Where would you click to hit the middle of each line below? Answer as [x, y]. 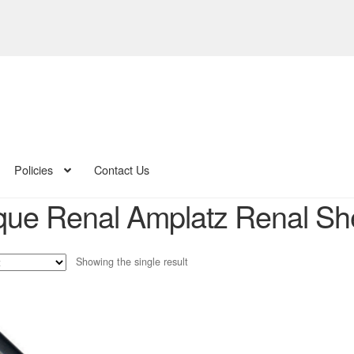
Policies [33, 170]
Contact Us [121, 170]
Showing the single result [132, 261]
